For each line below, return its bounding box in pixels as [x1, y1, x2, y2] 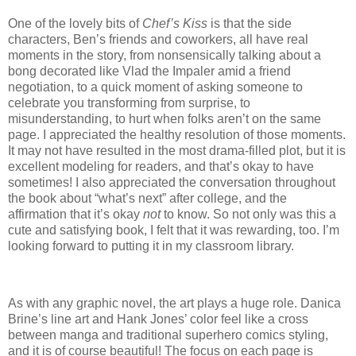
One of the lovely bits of [8, 17, 142, 31]
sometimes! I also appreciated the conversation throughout [8, 176, 335, 190]
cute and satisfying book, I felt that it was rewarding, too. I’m [8, 223, 339, 238]
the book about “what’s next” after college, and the [8, 192, 287, 206]
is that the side [207, 17, 292, 31]
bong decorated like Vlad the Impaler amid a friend [8, 64, 291, 79]
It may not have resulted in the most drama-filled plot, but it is [8, 144, 346, 158]
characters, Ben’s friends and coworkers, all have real [8, 33, 308, 47]
